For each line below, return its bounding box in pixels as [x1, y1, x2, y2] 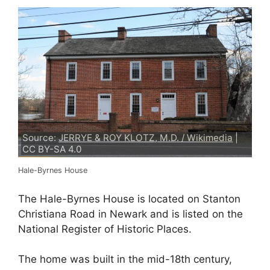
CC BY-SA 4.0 [22, 143, 83, 155]
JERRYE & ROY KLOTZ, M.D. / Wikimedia [58, 131, 233, 143]
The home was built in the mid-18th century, [18, 253, 232, 266]
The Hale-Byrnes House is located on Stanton [18, 192, 240, 205]
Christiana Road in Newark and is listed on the [18, 207, 243, 220]
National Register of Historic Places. [18, 222, 192, 235]
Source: [22, 131, 59, 143]
